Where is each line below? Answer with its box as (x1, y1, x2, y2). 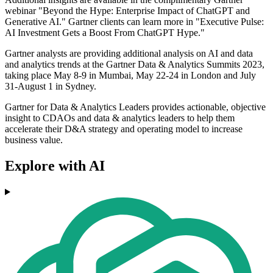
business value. (5, 135, 63, 146)
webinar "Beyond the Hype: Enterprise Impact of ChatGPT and (5, 5, 250, 16)
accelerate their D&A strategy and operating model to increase (5, 124, 243, 135)
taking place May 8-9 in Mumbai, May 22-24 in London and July (5, 70, 256, 81)
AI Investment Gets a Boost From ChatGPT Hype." (5, 27, 205, 38)
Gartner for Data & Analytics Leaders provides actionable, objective (5, 102, 266, 113)
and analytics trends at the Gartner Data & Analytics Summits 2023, (5, 59, 264, 70)
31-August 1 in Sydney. (5, 81, 96, 92)
